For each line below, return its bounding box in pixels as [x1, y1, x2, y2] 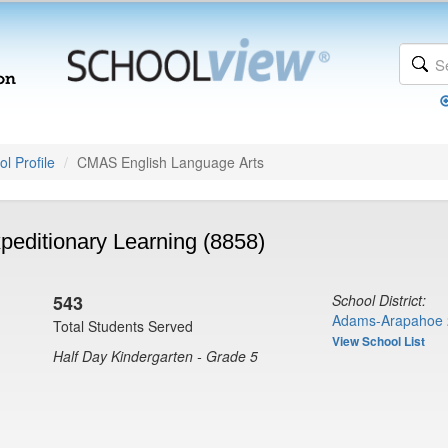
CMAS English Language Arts [77, 152, 264, 172]
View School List [332, 332, 425, 350]
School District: [332, 290, 426, 310]
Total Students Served [53, 316, 193, 336]
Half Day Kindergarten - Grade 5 [53, 346, 258, 366]
